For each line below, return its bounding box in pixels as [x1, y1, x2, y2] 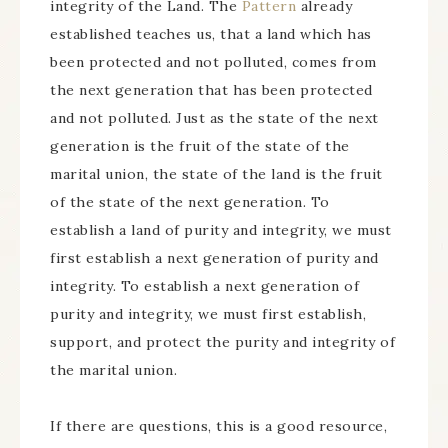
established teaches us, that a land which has [50, 25, 372, 44]
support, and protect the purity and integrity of [50, 333, 395, 352]
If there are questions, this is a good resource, [50, 417, 387, 436]
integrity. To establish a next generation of [50, 277, 359, 296]
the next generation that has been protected [50, 81, 373, 100]
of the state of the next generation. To [50, 193, 330, 212]
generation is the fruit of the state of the [50, 137, 350, 156]
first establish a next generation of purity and [50, 249, 379, 268]
